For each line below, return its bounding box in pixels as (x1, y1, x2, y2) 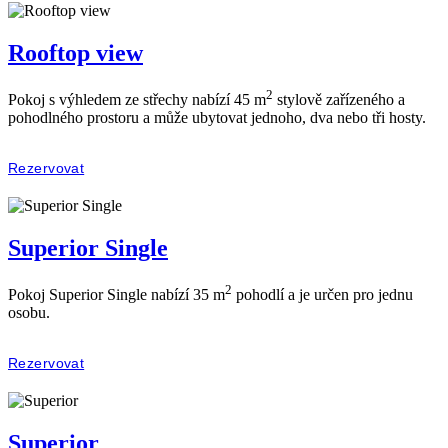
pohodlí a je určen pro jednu (232, 286, 413, 304)
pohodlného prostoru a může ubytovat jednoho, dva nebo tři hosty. (8, 109, 426, 127)
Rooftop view (8, 39, 143, 66)
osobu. (8, 304, 50, 322)
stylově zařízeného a (273, 91, 405, 109)
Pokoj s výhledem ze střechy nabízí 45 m (8, 91, 266, 109)
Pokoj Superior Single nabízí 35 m (8, 286, 225, 304)
